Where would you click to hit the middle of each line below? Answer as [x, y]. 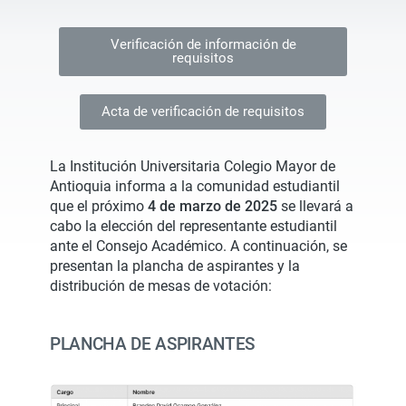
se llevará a [315, 206]
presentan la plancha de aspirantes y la [175, 266]
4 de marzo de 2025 [213, 206]
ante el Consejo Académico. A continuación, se [198, 246]
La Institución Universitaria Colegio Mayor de [193, 166]
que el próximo [99, 206]
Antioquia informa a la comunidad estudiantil [195, 186]
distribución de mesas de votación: [161, 286]
